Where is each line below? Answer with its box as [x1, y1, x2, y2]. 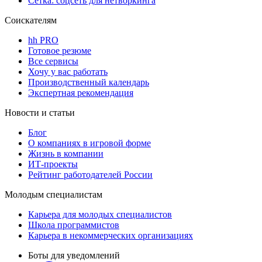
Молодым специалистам [5, 189, 102, 199]
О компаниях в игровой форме [28, 137, 151, 148]
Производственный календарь [28, 77, 149, 87]
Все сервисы [28, 56, 78, 66]
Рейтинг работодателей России [28, 169, 153, 180]
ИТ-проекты [28, 158, 78, 169]
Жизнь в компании [28, 148, 104, 158]
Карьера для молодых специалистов [28, 209, 172, 219]
